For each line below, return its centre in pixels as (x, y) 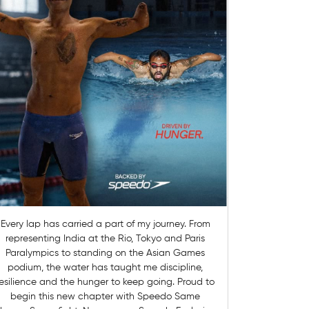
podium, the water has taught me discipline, (106, 268)
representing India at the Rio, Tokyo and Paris (106, 239)
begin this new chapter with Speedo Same (93, 297)
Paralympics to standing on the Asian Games (106, 253)
